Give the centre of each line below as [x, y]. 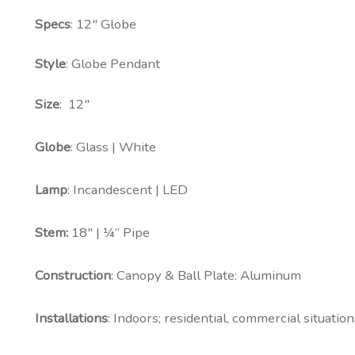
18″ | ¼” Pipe [110, 233]
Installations [71, 319]
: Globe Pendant [113, 64]
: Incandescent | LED [127, 190]
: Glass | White [113, 147]
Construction [73, 276]
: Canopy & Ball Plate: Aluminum [207, 276]
